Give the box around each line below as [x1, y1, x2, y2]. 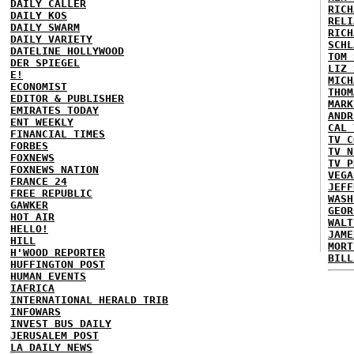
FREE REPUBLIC [10, 187, 92, 199]
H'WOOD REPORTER [10, 247, 105, 258]
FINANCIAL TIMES [10, 128, 105, 140]
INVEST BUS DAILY [10, 318, 111, 330]
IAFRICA [10, 282, 55, 294]
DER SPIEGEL [10, 57, 80, 69]
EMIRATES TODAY [10, 104, 99, 116]
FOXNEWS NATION [10, 164, 99, 175]
